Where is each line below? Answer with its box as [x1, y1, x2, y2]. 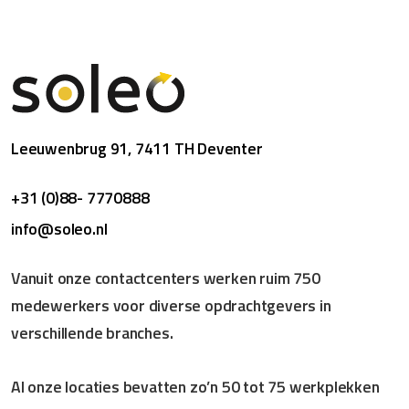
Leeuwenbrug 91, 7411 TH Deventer [11, 135, 263, 161]
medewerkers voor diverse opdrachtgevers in [11, 292, 331, 318]
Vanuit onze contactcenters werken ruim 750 [11, 265, 320, 290]
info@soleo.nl [11, 215, 108, 241]
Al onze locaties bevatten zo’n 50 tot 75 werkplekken [11, 374, 380, 400]
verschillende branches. [11, 320, 173, 345]
